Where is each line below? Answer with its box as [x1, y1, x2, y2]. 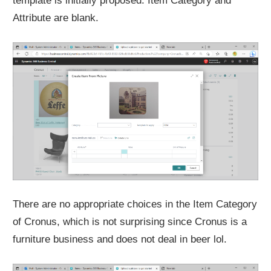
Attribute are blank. [13, 12, 99, 24]
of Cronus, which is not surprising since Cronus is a [13, 216, 247, 228]
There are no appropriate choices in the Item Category [13, 198, 258, 211]
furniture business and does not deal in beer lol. [13, 233, 227, 246]
